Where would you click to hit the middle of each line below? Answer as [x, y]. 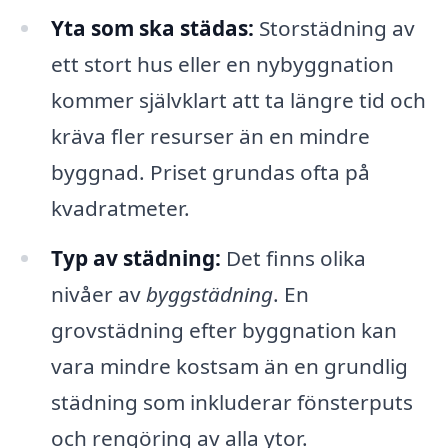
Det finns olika [293, 258]
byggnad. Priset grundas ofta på [210, 172]
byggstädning [209, 294]
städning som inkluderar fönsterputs [231, 402]
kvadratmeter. [120, 208]
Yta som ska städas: [152, 28]
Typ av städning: [135, 258]
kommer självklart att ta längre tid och [238, 100]
